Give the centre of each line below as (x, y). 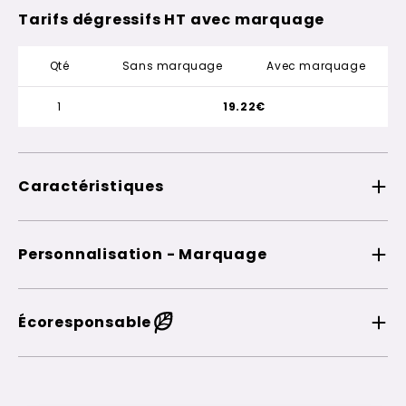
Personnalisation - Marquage (143, 254)
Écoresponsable (85, 322)
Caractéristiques (91, 186)
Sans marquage (172, 65)
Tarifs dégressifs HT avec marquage (172, 19)
